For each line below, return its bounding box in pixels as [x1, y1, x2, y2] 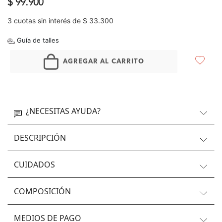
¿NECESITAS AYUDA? [25, 106, 101, 116]
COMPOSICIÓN [14, 186, 71, 197]
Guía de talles [15, 36, 59, 44]
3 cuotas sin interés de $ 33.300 [7, 16, 113, 25]
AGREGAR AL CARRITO [63, 58, 144, 65]
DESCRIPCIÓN [14, 132, 66, 143]
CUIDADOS [14, 159, 55, 170]
